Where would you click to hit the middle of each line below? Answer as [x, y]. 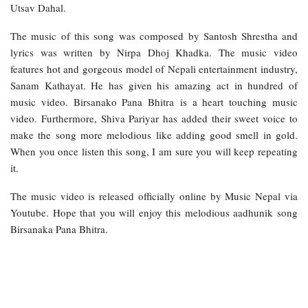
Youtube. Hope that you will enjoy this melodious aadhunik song [154, 212]
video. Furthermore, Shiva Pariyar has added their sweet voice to [154, 118]
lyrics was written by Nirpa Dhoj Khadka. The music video [154, 52]
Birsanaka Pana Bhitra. [59, 229]
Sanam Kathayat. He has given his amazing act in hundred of [154, 85]
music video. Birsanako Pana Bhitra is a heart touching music [154, 101]
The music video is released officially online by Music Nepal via [154, 196]
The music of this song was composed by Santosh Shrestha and [154, 35]
